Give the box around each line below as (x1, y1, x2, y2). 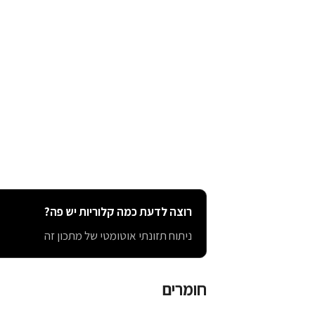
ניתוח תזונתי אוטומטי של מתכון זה (44, 228, 192, 244)
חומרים (162, 278, 207, 301)
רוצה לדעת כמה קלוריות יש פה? (44, 204, 192, 220)
